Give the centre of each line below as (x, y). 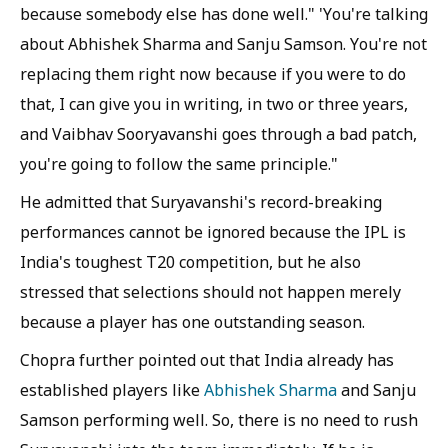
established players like (112, 390)
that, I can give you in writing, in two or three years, (214, 104)
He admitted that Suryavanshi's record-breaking (201, 202)
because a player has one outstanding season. (192, 322)
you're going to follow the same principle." (179, 164)
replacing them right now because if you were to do (213, 74)
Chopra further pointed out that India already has (207, 360)
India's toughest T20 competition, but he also (190, 262)
